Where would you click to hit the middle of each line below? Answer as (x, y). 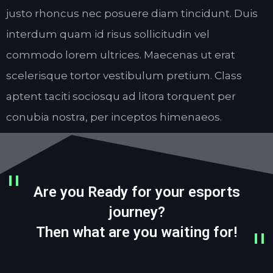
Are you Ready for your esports (136, 192)
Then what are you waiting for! (136, 232)
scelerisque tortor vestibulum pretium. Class (124, 76)
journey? (136, 212)
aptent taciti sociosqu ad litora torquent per (121, 97)
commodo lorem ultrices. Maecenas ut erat (121, 55)
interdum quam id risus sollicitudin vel (108, 34)
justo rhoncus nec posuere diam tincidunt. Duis (132, 14)
